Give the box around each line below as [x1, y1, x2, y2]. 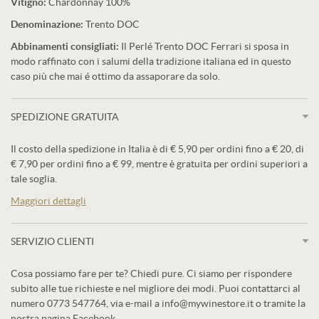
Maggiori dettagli [11, 195, 86, 206]
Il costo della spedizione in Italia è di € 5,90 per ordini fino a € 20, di [11, 143, 304, 155]
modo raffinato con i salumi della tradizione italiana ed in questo [11, 56, 291, 67]
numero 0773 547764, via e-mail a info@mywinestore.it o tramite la [11, 298, 305, 309]
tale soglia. [11, 173, 57, 184]
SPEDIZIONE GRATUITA [11, 111, 119, 122]
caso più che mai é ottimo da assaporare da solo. [11, 70, 220, 82]
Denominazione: [11, 19, 83, 30]
